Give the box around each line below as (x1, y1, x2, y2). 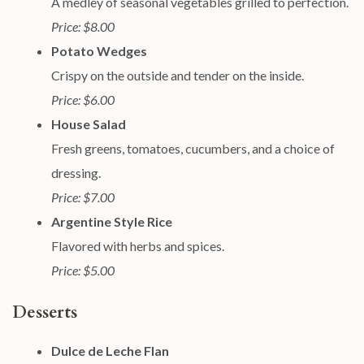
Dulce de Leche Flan (51, 343, 169, 358)
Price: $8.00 (51, 19, 115, 34)
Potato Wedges (51, 43, 147, 58)
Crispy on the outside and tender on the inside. (51, 67, 304, 83)
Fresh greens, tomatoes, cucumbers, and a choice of (51, 141, 335, 156)
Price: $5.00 (51, 262, 115, 278)
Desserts (12, 301, 77, 324)
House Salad (51, 116, 126, 132)
